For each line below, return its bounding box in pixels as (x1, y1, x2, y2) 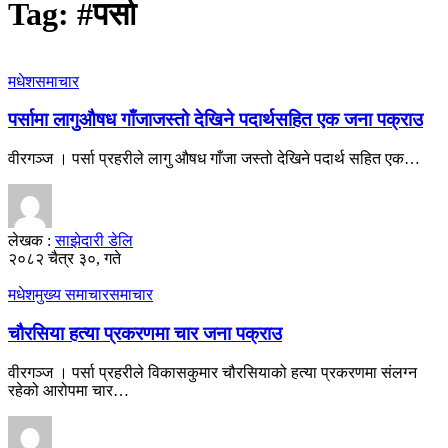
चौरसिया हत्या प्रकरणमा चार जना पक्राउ (8, 322, 282, 344)
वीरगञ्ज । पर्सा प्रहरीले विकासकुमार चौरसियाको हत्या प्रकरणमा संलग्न (8, 363, 417, 381)
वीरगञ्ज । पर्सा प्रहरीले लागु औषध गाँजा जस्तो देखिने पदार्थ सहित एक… (8, 150, 420, 168)
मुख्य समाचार (35, 286, 109, 304)
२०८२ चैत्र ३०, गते (8, 250, 121, 268)
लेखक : (8, 232, 51, 250)
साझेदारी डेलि (55, 232, 133, 250)
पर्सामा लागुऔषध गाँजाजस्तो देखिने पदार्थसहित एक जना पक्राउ (8, 109, 423, 131)
